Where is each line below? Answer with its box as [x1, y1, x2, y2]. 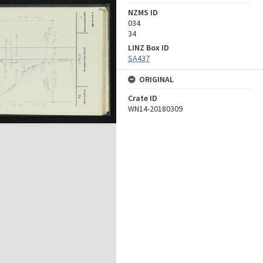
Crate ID [128, 93, 157, 103]
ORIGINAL [139, 74, 174, 85]
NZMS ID [128, 7, 158, 18]
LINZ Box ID [128, 42, 169, 53]
